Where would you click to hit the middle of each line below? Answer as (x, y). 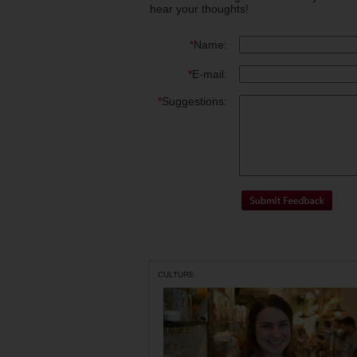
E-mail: (210, 75)
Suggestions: (194, 102)
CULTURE (176, 275)
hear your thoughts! (199, 9)
